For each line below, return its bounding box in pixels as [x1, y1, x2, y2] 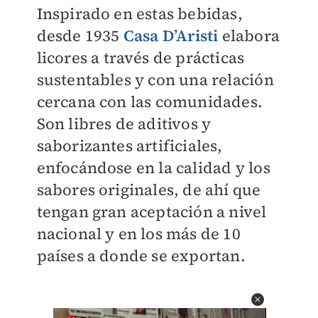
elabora [218, 25, 280, 46]
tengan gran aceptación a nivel [36, 201, 267, 222]
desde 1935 [36, 25, 124, 46]
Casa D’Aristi [123, 25, 219, 46]
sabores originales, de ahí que [36, 179, 261, 200]
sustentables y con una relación [36, 69, 274, 90]
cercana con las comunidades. [36, 91, 263, 112]
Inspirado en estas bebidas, [36, 3, 243, 24]
